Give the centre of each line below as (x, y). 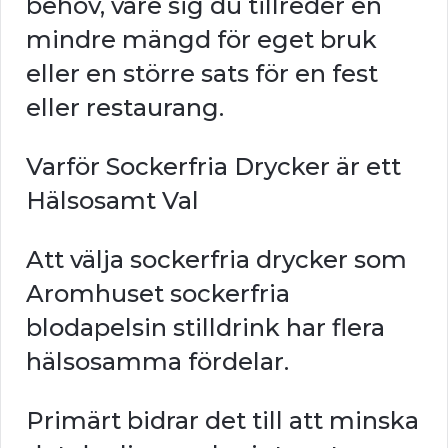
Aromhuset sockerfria (158, 293)
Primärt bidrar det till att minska (222, 420)
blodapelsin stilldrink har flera (205, 327)
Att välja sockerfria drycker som (216, 259)
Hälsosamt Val (112, 200)
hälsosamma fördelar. (157, 361)
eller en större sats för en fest (202, 73)
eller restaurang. (125, 107)
